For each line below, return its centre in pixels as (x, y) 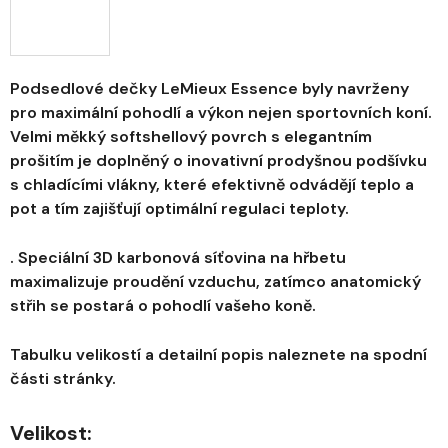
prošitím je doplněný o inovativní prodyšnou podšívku (218, 161)
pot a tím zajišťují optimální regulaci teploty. (181, 209)
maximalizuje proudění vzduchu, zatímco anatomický (215, 282)
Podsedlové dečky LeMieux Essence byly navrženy (209, 89)
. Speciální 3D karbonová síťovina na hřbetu (178, 258)
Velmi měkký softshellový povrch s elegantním (191, 137)
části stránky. (63, 379)
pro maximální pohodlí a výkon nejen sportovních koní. (221, 113)
